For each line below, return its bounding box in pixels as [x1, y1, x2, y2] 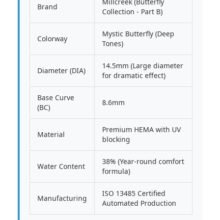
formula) [102, 166, 130, 176]
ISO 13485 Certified [102, 189, 165, 198]
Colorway [37, 34, 67, 43]
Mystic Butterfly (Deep [102, 29, 174, 38]
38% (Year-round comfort [102, 157, 184, 166]
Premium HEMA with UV [102, 125, 181, 134]
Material [37, 130, 65, 139]
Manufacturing [37, 193, 87, 203]
